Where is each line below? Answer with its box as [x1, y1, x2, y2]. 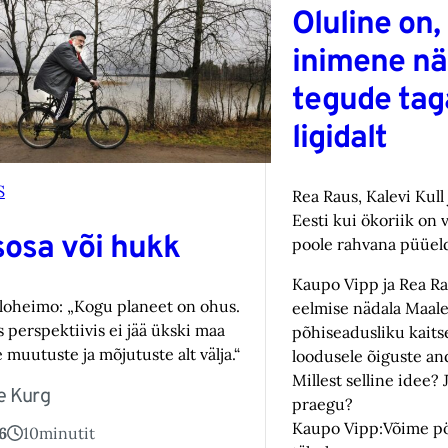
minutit [38, 423, 95, 444]
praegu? [291, 394, 353, 415]
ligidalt [291, 118, 387, 159]
